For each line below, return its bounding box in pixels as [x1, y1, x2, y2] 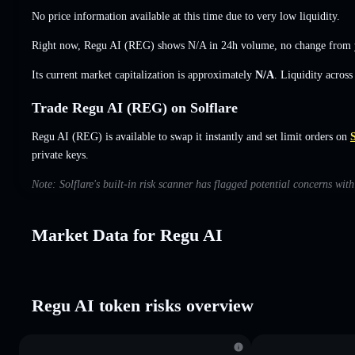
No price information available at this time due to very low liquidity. [32, 10, 340, 22]
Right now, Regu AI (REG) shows [32, 39, 188, 52]
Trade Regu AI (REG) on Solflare [32, 99, 238, 116]
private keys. [32, 148, 89, 161]
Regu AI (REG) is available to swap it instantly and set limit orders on [32, 130, 347, 143]
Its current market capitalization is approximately [32, 68, 255, 81]
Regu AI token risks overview [32, 295, 254, 315]
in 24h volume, [206, 39, 281, 52]
